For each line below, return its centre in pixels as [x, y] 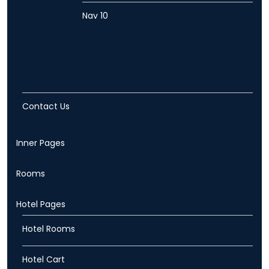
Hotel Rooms [49, 229]
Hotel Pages [41, 204]
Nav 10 [95, 16]
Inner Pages [41, 143]
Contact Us [46, 107]
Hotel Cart [44, 260]
